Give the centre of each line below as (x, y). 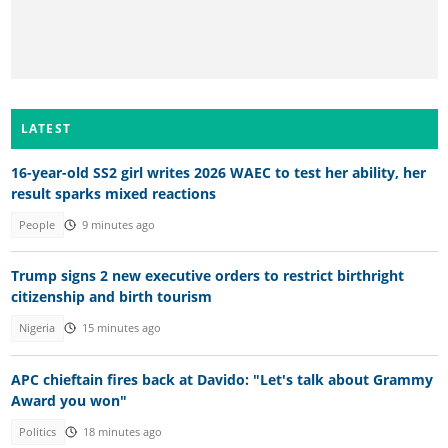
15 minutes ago (121, 328)
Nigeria (37, 328)
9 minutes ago (118, 224)
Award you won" (68, 400)
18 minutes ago (122, 432)
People (37, 224)
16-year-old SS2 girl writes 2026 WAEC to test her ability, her (218, 172)
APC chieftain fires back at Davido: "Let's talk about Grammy (221, 379)
